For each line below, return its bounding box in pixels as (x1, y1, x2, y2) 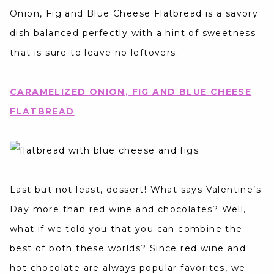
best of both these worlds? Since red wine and (10, 243, 246, 254)
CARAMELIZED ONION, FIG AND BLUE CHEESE (10, 86, 252, 98)
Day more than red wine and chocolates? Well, (10, 204, 246, 215)
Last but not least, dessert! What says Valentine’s (10, 184, 261, 196)
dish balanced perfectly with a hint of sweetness (10, 28, 256, 39)
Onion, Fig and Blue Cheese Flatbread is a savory (10, 8, 259, 20)
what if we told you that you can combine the (10, 223, 243, 235)
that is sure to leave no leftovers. (10, 47, 179, 59)
